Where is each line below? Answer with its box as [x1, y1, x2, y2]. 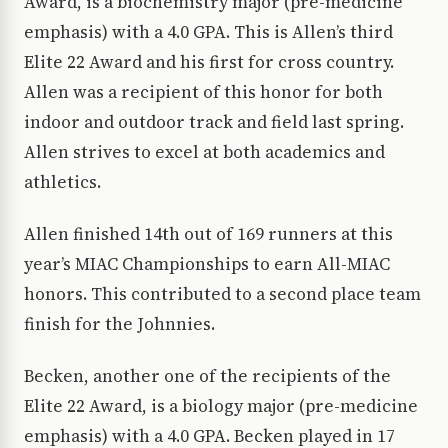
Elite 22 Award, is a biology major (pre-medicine [24, 394, 418, 419]
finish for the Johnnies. [24, 312, 215, 337]
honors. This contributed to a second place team [24, 282, 421, 307]
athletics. [24, 170, 101, 195]
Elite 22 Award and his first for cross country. [24, 50, 394, 75]
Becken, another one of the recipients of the [24, 364, 391, 389]
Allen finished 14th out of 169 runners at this [24, 222, 393, 247]
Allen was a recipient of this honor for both [24, 80, 383, 105]
